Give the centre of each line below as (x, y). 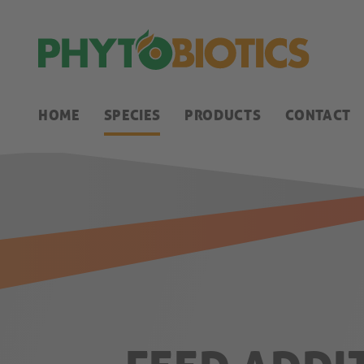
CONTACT (318, 115)
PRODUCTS (223, 115)
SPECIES (132, 115)
